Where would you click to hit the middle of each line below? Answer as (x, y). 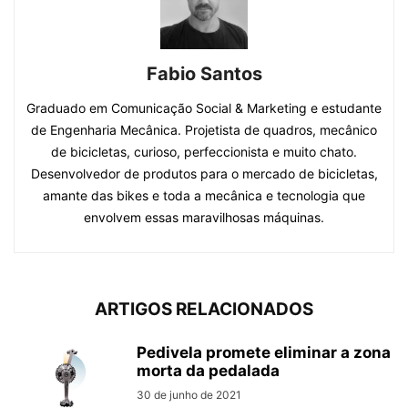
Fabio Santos (204, 73)
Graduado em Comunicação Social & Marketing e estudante (204, 107)
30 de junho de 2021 (189, 394)
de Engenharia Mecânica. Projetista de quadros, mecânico (204, 129)
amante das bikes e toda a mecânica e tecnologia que (204, 195)
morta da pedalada (208, 370)
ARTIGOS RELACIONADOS (204, 309)
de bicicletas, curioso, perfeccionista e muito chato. (204, 151)
